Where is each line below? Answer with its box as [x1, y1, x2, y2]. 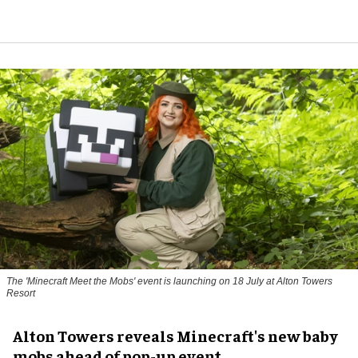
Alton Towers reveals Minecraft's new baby [13, 325, 338, 346]
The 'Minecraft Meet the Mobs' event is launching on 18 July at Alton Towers [6, 276, 332, 288]
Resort [6, 288, 35, 300]
